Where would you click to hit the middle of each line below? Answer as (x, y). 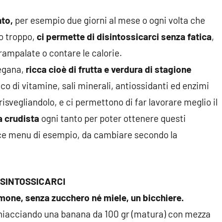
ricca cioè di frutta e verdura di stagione (108, 69)
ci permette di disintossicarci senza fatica (124, 37)
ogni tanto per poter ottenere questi (112, 118)
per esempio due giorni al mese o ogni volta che (109, 20)
